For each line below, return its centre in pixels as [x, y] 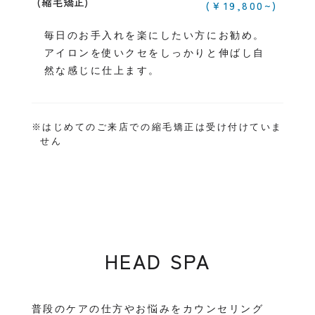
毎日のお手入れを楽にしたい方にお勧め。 [154, 36]
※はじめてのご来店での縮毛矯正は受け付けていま [157, 128]
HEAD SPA [157, 261]
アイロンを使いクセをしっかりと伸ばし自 [154, 53]
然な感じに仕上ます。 [102, 71]
